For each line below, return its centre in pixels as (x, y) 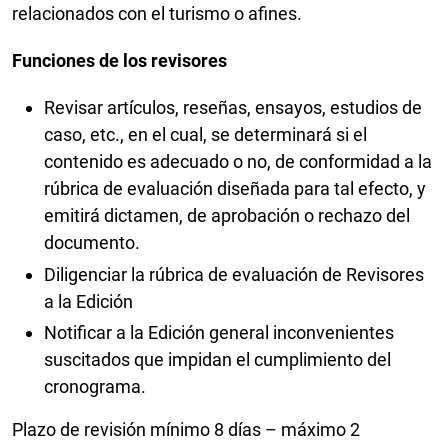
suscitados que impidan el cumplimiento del (217, 360)
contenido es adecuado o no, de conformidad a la (238, 162)
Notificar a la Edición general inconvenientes (219, 333)
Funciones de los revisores (119, 61)
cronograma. (97, 387)
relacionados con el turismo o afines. (159, 14)
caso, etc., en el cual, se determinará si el (205, 135)
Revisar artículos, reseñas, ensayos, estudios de (233, 108)
